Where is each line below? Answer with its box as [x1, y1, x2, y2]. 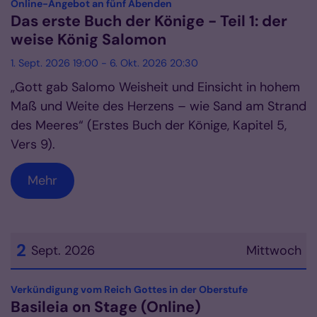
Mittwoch [246, 242, 301, 260]
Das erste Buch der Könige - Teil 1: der [11, 11, 287, 32]
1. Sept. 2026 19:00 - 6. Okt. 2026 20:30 [11, 57, 198, 70]
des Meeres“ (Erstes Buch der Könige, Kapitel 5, [11, 117, 287, 134]
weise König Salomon [11, 30, 166, 50]
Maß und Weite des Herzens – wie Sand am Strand [11, 98, 306, 115]
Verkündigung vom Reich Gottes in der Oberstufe [11, 283, 248, 296]
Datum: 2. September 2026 [10, 275, 168, 293]
